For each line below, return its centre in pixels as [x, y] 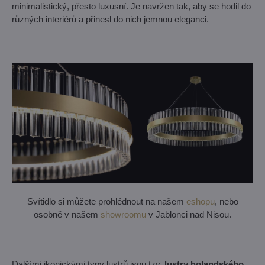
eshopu [200, 201]
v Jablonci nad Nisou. [189, 214]
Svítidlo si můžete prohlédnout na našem [106, 201]
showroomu [123, 214]
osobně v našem [67, 214]
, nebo [226, 201]
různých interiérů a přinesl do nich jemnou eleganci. [110, 19]
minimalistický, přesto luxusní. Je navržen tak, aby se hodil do [131, 6]
